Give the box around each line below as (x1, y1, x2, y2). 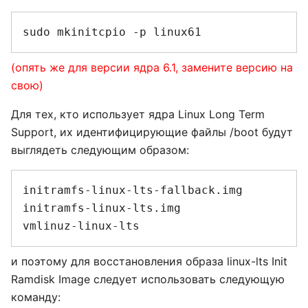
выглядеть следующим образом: (11, 142, 189, 157)
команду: (11, 289, 60, 304)
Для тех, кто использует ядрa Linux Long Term (11, 107, 265, 121)
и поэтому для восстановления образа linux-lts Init (11, 254, 287, 268)
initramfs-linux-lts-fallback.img (23, 183, 243, 197)
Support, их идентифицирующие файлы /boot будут (11, 124, 293, 139)
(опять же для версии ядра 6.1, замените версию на (11, 60, 293, 74)
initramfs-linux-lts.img (23, 201, 181, 214)
